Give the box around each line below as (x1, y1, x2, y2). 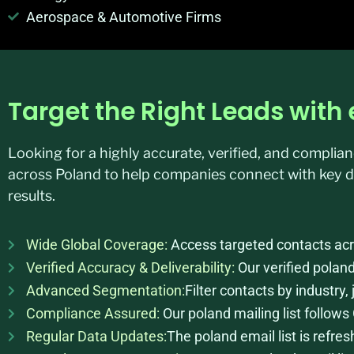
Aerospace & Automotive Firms (25, 8, 221, 25)
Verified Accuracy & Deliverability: (25, 259, 238, 277)
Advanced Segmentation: (25, 282, 185, 299)
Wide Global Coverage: (25, 236, 168, 254)
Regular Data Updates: (25, 328, 167, 345)
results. (8, 186, 55, 204)
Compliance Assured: (25, 305, 160, 322)
